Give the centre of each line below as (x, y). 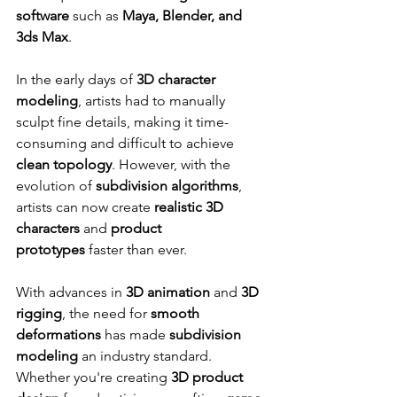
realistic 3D (191, 206)
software (43, 15)
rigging (39, 313)
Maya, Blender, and (184, 15)
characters (48, 228)
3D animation (168, 292)
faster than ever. (136, 249)
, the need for (106, 313)
